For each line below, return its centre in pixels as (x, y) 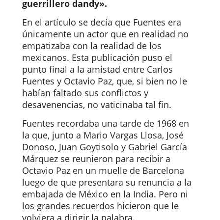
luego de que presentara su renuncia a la (107, 182)
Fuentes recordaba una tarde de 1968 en (105, 123)
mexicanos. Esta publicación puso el (97, 57)
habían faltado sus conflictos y (85, 93)
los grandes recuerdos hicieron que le (100, 206)
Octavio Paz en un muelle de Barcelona (103, 170)
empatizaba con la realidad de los (92, 45)
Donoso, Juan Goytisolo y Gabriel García (104, 147)
